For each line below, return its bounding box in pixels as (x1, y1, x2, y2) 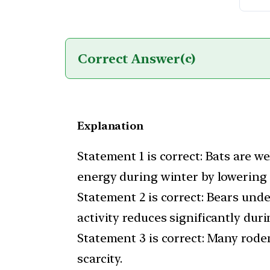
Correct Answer (78, 50, 180, 66)
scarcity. (77, 251, 123, 266)
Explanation (77, 119, 143, 132)
